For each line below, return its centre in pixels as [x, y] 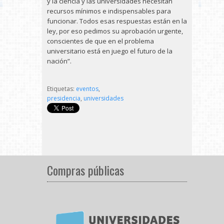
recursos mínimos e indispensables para [109, 11]
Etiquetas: [61, 89]
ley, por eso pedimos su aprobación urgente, [115, 31]
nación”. [59, 61]
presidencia [64, 98]
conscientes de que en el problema [100, 41]
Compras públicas [85, 170]
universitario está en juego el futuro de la [110, 51]
